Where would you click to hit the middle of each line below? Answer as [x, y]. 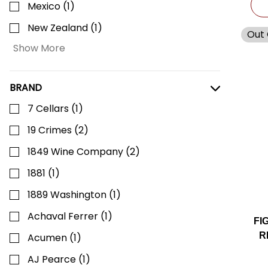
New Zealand [58, 28]
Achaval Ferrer [63, 216]
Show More [39, 48]
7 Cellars [48, 109]
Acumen [47, 238]
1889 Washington [67, 195]
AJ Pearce [52, 259]
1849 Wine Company [75, 152]
